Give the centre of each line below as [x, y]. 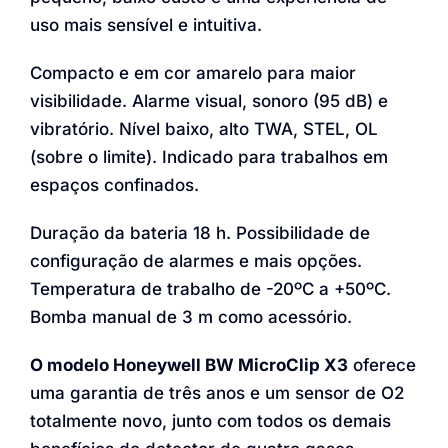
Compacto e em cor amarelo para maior [193, 73]
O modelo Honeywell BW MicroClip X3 [189, 365]
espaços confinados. [114, 185]
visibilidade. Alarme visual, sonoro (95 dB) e [209, 101]
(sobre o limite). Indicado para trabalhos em [209, 157]
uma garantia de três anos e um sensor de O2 [217, 393]
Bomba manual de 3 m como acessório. [191, 317]
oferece [382, 365]
